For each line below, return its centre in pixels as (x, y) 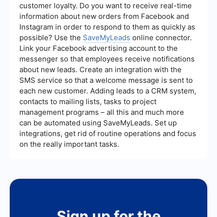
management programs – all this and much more (102, 112)
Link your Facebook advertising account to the (99, 48)
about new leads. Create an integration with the (101, 70)
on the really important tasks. (69, 144)
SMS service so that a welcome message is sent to (106, 80)
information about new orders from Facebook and (104, 16)
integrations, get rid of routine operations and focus (108, 134)
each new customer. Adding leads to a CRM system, (108, 91)
